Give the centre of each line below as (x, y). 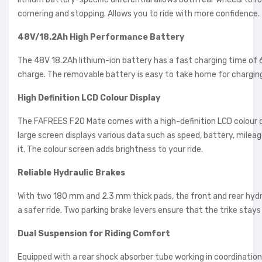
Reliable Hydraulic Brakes (71, 173)
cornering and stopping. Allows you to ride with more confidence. (139, 14)
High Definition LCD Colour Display (89, 98)
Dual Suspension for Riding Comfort (94, 234)
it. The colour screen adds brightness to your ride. (110, 150)
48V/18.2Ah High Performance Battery (101, 37)
